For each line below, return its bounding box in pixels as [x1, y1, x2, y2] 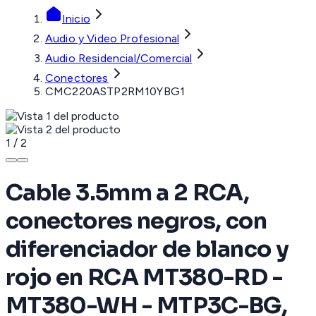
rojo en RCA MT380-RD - [6, 262, 282, 291]
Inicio [62, 12, 90, 26]
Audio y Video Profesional [45, 32, 179, 46]
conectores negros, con [6, 206, 267, 235]
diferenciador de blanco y [6, 234, 288, 263]
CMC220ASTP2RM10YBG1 [45, 85, 186, 99]
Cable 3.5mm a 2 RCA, [6, 178, 250, 207]
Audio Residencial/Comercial [45, 51, 193, 66]
